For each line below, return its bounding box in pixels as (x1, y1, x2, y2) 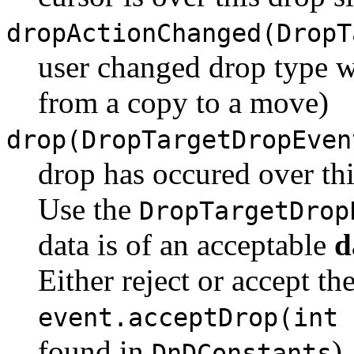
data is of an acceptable (38, 227, 334, 262)
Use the (38, 191, 139, 226)
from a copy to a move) (38, 85, 329, 119)
